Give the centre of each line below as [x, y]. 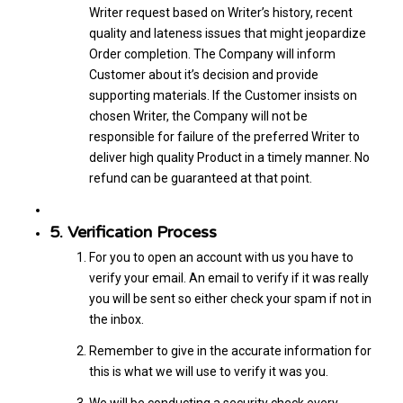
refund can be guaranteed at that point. [200, 178]
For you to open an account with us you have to [221, 257]
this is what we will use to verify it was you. [208, 371]
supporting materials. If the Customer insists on [223, 95]
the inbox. [116, 319]
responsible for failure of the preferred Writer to [224, 136]
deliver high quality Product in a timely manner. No [229, 157]
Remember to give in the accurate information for [230, 350]
